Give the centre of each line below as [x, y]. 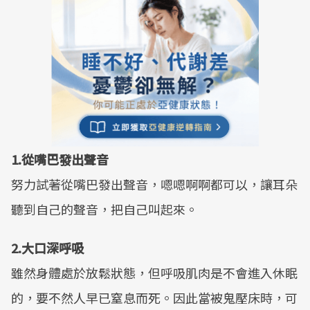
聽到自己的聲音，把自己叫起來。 [104, 209]
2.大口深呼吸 [47, 248]
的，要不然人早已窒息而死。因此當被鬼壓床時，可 [154, 298]
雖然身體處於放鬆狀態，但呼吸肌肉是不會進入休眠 [154, 273]
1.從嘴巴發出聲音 [60, 159]
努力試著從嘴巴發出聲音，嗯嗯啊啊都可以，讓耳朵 [154, 184]
